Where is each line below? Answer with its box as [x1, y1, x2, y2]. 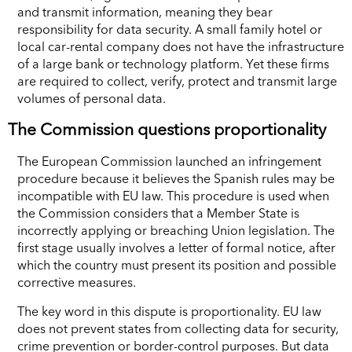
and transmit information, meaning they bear [17, 3, 273, 20]
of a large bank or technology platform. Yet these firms [17, 55, 329, 71]
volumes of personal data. [17, 90, 166, 106]
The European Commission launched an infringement [17, 152, 321, 169]
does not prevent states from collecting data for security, [17, 320, 339, 336]
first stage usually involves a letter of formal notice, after [17, 239, 335, 255]
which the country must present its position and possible [17, 256, 336, 273]
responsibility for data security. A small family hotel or [17, 20, 322, 37]
